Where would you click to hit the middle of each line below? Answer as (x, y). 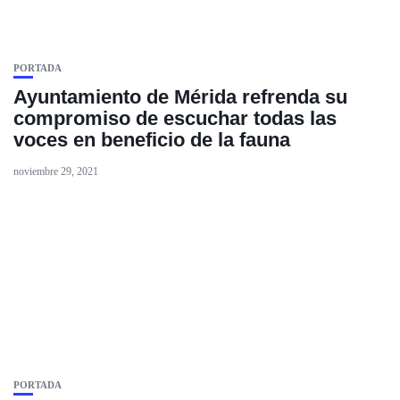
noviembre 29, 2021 (56, 171)
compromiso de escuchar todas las (175, 118)
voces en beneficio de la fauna (152, 140)
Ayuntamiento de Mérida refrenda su (180, 97)
